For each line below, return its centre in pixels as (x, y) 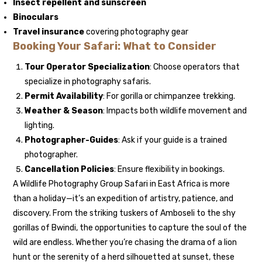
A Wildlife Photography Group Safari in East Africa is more (122, 184)
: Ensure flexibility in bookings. (170, 170)
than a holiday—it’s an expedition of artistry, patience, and (123, 199)
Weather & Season (64, 111)
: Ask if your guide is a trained (173, 140)
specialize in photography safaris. (88, 82)
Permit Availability (64, 96)
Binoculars (36, 18)
